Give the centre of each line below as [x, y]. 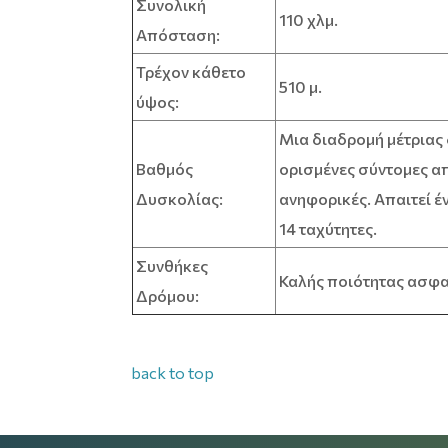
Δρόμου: [167, 296]
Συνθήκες [171, 266]
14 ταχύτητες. [327, 229]
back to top [173, 373]
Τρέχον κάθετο [190, 72]
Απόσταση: [177, 35]
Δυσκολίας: [179, 199]
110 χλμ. [308, 20]
